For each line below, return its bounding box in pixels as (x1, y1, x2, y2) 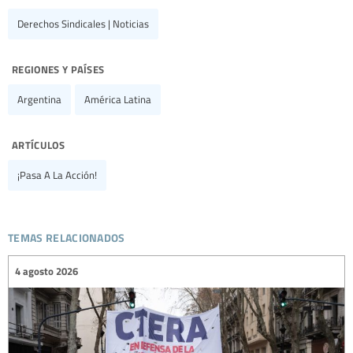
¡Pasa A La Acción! (17, 167, 97, 182)
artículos (12, 132, 65, 154)
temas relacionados (8, 223, 125, 247)
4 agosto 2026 (15, 264, 78, 279)
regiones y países (12, 57, 105, 78)
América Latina (84, 91, 151, 106)
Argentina (17, 91, 61, 106)
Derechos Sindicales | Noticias (17, 16, 149, 31)
